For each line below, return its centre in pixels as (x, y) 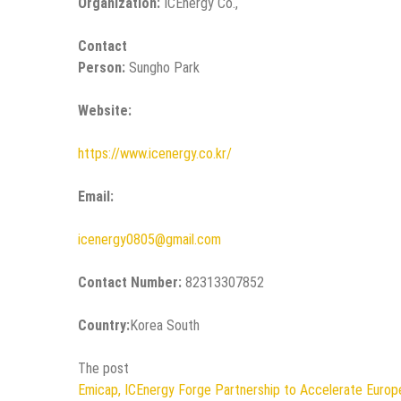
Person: (102, 67)
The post (103, 368)
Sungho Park (162, 67)
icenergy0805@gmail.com (149, 239)
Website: (105, 110)
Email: (96, 196)
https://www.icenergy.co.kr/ (155, 153)
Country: (104, 325)
